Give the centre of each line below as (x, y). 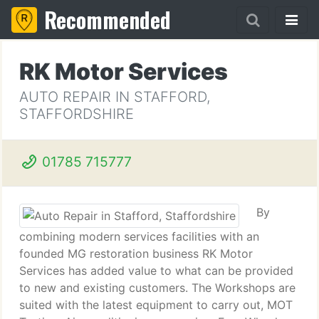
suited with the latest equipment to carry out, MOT (156, 305)
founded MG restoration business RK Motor (136, 253)
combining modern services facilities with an (139, 236)
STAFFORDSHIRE (77, 114)
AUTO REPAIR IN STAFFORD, (115, 97)
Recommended (108, 20)
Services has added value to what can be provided (156, 271)
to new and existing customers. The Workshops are (157, 288)
